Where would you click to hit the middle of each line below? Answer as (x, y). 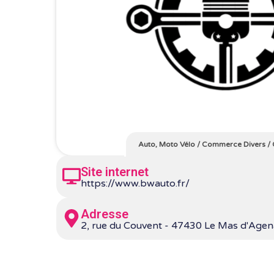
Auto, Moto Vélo (166, 144)
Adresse (105, 214)
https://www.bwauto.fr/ (135, 183)
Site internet (115, 172)
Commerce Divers (233, 144)
